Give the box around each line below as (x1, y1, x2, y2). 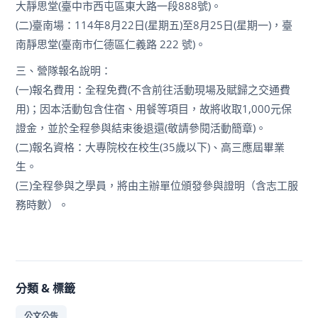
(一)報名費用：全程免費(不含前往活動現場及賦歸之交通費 (16, 82, 291, 97)
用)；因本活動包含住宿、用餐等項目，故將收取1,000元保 (16, 102, 292, 116)
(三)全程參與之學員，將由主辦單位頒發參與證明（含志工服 (16, 178, 299, 193)
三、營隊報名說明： (16, 63, 112, 78)
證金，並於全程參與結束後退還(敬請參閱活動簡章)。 (16, 121, 267, 136)
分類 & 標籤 (16, 280, 76, 297)
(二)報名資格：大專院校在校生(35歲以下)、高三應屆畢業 (16, 140, 285, 155)
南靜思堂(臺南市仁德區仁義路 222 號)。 (16, 37, 207, 52)
